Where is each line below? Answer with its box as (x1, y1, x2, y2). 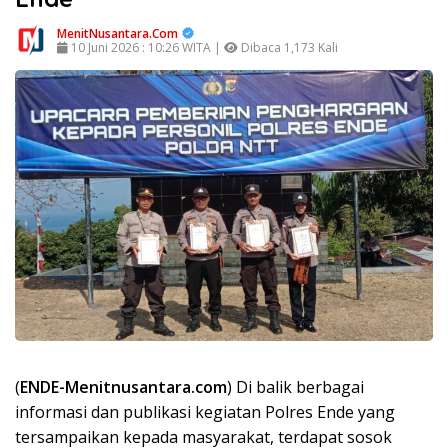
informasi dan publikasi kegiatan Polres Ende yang (15, 400, 395, 423)
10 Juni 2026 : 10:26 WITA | (68, 39, 224, 56)
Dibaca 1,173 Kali (238, 39, 338, 56)
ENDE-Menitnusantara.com (20, 375, 227, 398)
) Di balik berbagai (227, 375, 364, 398)
